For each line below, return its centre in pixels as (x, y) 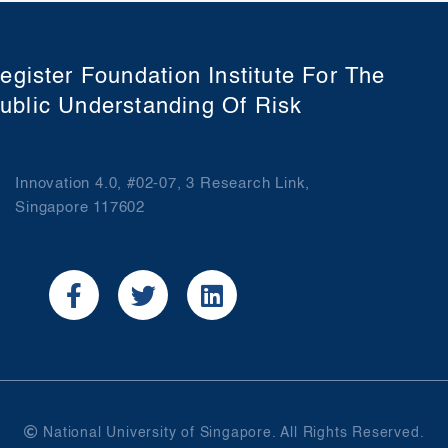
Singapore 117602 (80, 208)
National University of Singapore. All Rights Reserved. (231, 433)
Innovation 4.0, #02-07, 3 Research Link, (163, 184)
